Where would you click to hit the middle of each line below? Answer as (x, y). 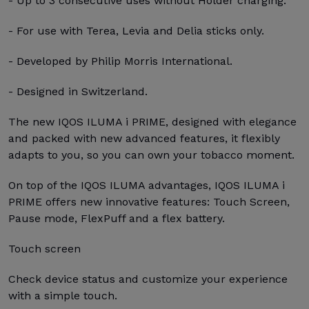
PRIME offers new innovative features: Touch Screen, (149, 202)
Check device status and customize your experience (148, 279)
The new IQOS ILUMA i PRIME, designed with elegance (152, 122)
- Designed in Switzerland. (78, 91)
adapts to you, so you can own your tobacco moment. (151, 155)
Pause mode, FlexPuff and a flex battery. (117, 218)
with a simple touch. (63, 296)
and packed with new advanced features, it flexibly (144, 138)
